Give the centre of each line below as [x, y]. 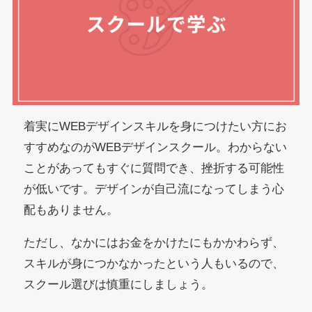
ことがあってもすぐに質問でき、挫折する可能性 [154, 169]
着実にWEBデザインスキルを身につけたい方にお [156, 127]
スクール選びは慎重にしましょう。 [119, 285]
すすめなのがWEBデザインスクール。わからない [156, 148]
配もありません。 [71, 210]
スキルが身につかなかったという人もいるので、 [154, 264]
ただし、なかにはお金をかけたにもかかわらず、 [154, 243]
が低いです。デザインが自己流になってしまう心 [154, 189]
